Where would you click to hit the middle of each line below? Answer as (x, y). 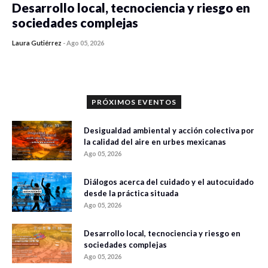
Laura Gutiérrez (37, 42)
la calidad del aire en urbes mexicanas (155, 141)
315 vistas (128, 51)
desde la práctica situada (131, 193)
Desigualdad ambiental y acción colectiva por (169, 130)
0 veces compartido (65, 51)
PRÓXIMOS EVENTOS (134, 102)
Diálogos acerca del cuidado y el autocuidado (169, 182)
